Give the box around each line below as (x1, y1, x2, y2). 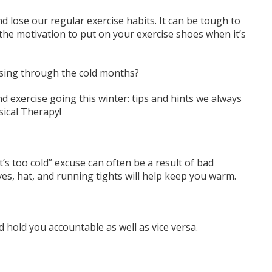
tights (95, 169, 125, 183)
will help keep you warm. (124, 169, 241, 183)
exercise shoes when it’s (136, 27, 246, 41)
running (56, 169, 93, 183)
